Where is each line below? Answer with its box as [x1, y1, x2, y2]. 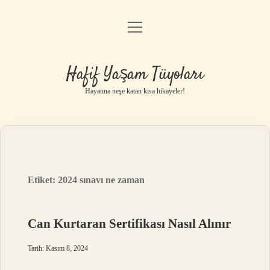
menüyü [127, 21, 165, 31]
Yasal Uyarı [113, 86, 157, 96]
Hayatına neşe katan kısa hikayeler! [85, 87, 185, 95]
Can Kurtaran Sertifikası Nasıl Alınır [28, 216, 231, 231]
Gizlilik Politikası [102, 55, 168, 66]
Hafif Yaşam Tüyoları [66, 63, 204, 87]
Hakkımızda [111, 117, 159, 127]
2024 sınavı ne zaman [58, 175, 145, 185]
